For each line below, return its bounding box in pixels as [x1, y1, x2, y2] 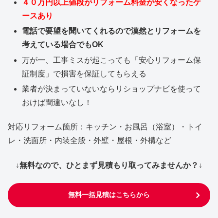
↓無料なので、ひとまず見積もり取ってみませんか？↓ [16, 161, 202, 169]
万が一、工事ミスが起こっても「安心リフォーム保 [22, 55, 201, 64]
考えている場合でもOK [22, 40, 104, 49]
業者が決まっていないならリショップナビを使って [22, 84, 201, 93]
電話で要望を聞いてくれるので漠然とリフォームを [22, 27, 201, 36]
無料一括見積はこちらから [68, 190, 150, 199]
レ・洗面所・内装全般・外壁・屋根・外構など [8, 136, 171, 145]
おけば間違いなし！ [22, 98, 92, 107]
